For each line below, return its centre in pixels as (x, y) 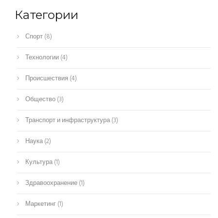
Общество (40, 100)
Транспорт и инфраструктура (68, 121)
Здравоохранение (51, 183)
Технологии (42, 58)
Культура (39, 163)
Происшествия (47, 79)
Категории (46, 15)
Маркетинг (41, 204)
